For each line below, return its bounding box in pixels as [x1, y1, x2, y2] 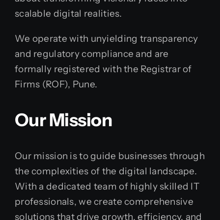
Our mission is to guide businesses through [15, 150, 205, 162]
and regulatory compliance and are [15, 48, 169, 59]
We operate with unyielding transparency [15, 33, 198, 44]
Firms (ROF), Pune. [15, 79, 98, 90]
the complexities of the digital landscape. [15, 165, 197, 177]
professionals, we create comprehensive [15, 196, 193, 207]
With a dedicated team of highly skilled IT [15, 181, 199, 192]
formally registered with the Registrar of [15, 63, 192, 75]
